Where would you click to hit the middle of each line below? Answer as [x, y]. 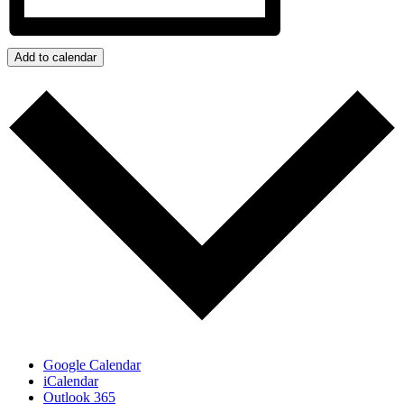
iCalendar [71, 381]
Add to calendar [55, 58]
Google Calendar [92, 365]
